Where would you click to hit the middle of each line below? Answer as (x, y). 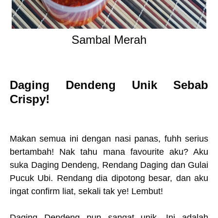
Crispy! (31, 99)
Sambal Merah (109, 40)
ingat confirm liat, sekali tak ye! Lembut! (88, 191)
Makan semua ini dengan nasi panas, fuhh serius (109, 139)
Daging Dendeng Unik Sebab (109, 85)
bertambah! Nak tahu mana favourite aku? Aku (109, 152)
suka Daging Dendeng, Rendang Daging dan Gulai (109, 165)
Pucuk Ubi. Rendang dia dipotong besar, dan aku (109, 178)
